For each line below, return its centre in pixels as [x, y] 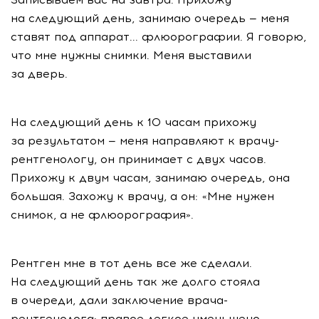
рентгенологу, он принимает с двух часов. [138, 159]
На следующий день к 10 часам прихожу [134, 122]
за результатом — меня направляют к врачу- [145, 141]
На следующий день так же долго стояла [135, 282]
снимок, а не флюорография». [102, 215]
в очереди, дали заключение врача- [119, 300]
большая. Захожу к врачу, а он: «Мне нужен [142, 196]
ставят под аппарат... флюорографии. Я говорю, [158, 37]
